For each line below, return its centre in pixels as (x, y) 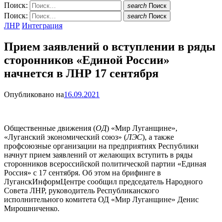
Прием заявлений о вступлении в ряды (110, 46)
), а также (158, 137)
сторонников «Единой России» (87, 60)
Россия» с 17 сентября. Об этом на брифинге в (83, 172)
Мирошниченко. (32, 208)
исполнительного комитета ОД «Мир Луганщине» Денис (101, 199)
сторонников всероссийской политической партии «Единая (105, 164)
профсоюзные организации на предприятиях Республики (101, 146)
